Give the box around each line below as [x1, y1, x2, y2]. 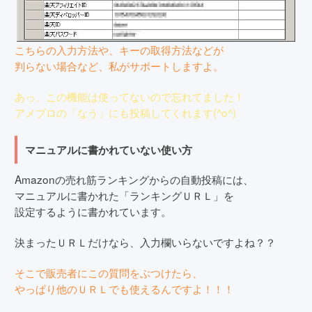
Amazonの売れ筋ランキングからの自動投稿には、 [15, 171, 253, 187]
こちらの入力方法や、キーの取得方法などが [15, 41, 224, 57]
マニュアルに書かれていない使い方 [25, 141, 193, 157]
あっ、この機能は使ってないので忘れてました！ [15, 88, 244, 104]
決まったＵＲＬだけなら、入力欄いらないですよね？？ [15, 234, 276, 250]
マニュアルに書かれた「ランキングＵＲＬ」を [15, 187, 234, 203]
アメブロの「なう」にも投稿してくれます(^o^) [15, 104, 236, 120]
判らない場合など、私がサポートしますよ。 [15, 57, 224, 73]
